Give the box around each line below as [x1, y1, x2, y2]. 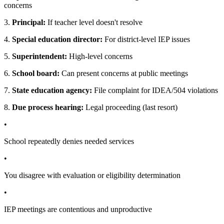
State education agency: [12, 86, 92, 95]
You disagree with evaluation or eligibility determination [4, 171, 180, 180]
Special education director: [12, 35, 102, 44]
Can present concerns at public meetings [59, 69, 188, 78]
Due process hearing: [12, 103, 83, 112]
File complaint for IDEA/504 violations [92, 86, 218, 95]
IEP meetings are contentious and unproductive [4, 205, 152, 214]
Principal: [12, 18, 45, 27]
